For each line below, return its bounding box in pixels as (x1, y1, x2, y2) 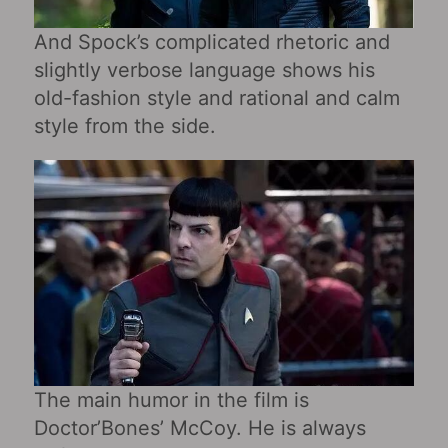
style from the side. (33, 113, 216, 138)
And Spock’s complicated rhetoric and (33, 29, 390, 54)
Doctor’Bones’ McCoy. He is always (33, 415, 366, 440)
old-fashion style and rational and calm (33, 85, 400, 110)
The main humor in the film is (33, 387, 309, 412)
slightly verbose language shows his (33, 57, 375, 82)
